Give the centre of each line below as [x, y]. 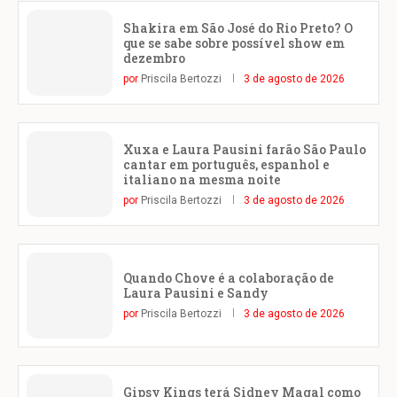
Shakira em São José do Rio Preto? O [238, 27]
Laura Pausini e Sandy [196, 293]
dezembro [154, 58]
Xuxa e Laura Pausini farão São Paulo [245, 149]
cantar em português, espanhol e [226, 164]
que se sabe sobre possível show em [234, 43]
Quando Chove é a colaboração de [229, 278]
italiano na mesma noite [202, 179]
